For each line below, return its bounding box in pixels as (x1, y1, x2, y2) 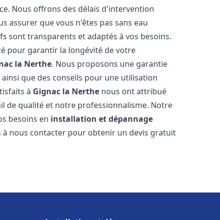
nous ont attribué (99, 86, 167, 97)
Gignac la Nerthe (33, 86, 100, 97)
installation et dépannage (51, 113, 153, 124)
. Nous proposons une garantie (52, 58, 168, 69)
